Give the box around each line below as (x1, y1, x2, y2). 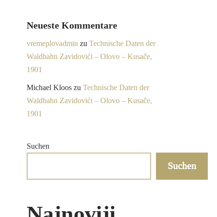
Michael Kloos (27, 83, 72, 92)
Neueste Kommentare (27, 20, 117, 31)
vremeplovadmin (27, 39, 78, 48)
